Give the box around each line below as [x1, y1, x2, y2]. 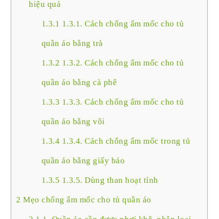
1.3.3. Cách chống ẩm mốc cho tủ [60, 97, 184, 107]
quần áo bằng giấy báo [41, 156, 125, 166]
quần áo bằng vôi [41, 117, 105, 127]
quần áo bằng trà [41, 39, 103, 48]
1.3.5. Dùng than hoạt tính [60, 175, 158, 185]
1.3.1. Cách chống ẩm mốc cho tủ [60, 19, 184, 29]
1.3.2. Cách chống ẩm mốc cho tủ [60, 58, 184, 68]
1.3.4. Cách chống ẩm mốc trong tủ [60, 136, 191, 146]
